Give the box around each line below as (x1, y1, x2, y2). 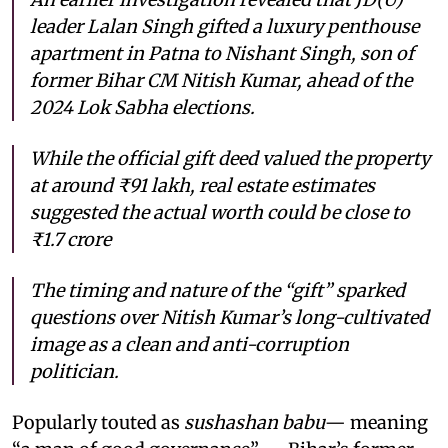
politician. (30, 359, 119, 383)
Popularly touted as (12, 410, 184, 434)
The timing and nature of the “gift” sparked (30, 278, 405, 302)
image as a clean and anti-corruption (30, 332, 349, 356)
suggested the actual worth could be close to (30, 200, 410, 224)
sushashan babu (184, 410, 325, 434)
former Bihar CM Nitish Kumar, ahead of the (30, 68, 412, 92)
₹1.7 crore (30, 227, 111, 251)
